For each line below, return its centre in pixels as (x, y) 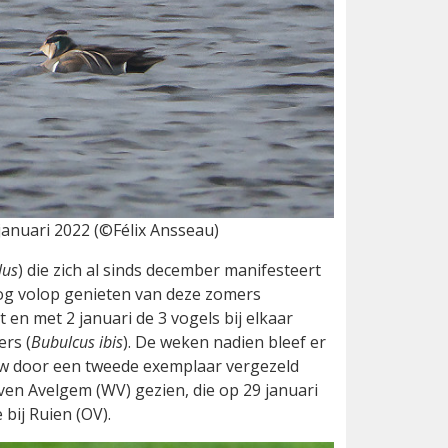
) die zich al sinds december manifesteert (169, 269)
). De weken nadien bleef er (224, 341)
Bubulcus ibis (77, 341)
